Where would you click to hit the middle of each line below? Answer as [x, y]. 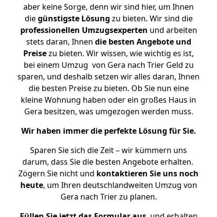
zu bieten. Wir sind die [151, 18]
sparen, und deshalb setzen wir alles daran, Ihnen [108, 77]
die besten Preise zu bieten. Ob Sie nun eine [108, 88]
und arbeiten [172, 30]
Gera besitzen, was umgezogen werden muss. [108, 111]
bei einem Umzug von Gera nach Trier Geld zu [108, 65]
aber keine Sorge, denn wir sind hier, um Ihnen [108, 7]
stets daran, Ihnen [60, 42]
